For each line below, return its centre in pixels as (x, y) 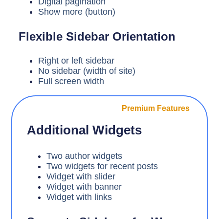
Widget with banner (84, 186)
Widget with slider (81, 176)
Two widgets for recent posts (102, 166)
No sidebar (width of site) (87, 71)
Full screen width (71, 81)
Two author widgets (84, 156)
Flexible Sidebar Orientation (97, 36)
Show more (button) (77, 11)
